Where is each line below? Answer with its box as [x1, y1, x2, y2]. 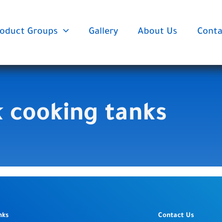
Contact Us [158, 212, 194, 220]
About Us [138, 27, 177, 37]
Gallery [89, 27, 118, 37]
